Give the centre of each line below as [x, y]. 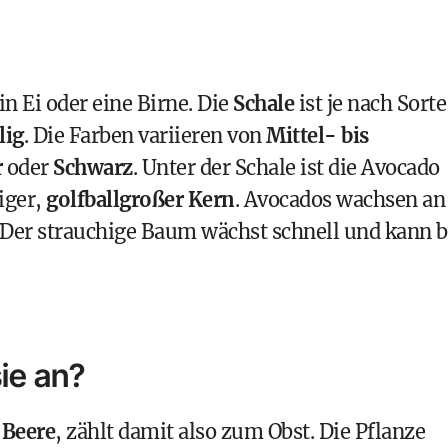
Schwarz [93, 167]
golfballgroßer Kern [140, 199]
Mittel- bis [317, 135]
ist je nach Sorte [370, 103]
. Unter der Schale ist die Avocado [286, 167]
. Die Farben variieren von [144, 135]
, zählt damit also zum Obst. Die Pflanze [240, 431]
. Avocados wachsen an [339, 199]
